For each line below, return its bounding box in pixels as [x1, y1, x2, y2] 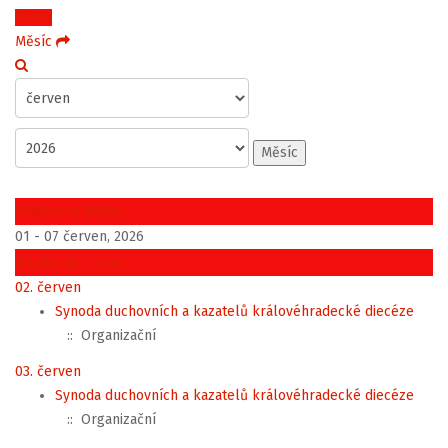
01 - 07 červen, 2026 [15, 228, 144, 245]
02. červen [15, 279, 81, 296]
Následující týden [16, 254, 127, 271]
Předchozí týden [16, 202, 120, 219]
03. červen [15, 362, 81, 380]
